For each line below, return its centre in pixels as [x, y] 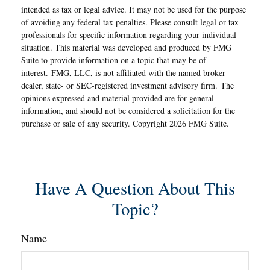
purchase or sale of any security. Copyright [95, 123]
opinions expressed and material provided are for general [118, 98]
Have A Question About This [135, 188]
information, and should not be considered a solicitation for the [128, 111]
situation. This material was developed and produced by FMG [126, 47]
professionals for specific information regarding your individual [129, 35]
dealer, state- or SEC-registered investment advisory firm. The [127, 85]
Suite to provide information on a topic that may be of [114, 60]
